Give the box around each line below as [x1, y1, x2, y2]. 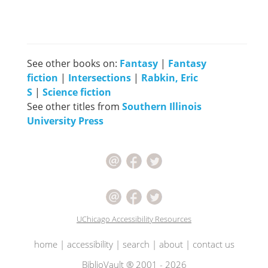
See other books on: [27, 57, 120, 71]
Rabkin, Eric [141, 71, 198, 85]
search [122, 238, 150, 251]
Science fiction [42, 86, 111, 99]
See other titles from [27, 100, 122, 114]
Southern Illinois [122, 100, 202, 114]
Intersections [68, 71, 131, 85]
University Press [27, 114, 103, 128]
